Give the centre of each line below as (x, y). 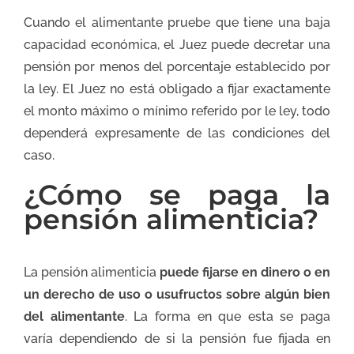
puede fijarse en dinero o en (245, 273)
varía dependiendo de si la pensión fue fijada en (177, 339)
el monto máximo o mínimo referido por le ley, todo (177, 111)
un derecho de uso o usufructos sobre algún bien (177, 295)
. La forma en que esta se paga (227, 317)
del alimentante (74, 317)
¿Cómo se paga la (177, 194)
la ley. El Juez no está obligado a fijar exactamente (177, 88)
